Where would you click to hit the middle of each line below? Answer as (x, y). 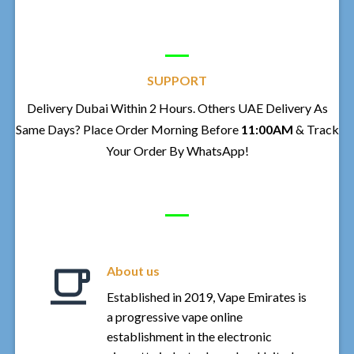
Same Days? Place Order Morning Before (128, 129)
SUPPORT (177, 80)
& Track (317, 129)
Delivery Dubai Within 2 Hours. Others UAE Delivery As (177, 107)
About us (133, 270)
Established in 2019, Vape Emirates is (206, 296)
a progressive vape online (174, 316)
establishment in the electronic (189, 336)
